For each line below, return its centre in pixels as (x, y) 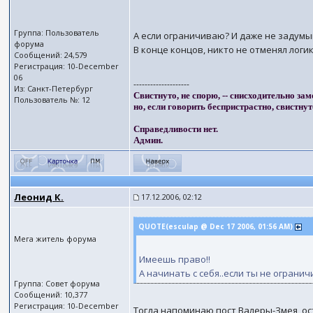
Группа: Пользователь (57, 32)
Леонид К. (39, 197)
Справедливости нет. (176, 129)
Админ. (148, 140)
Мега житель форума (56, 239)
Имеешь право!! (175, 259)
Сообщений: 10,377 (51, 294)
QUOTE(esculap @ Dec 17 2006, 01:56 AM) (217, 226)
